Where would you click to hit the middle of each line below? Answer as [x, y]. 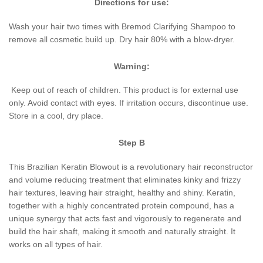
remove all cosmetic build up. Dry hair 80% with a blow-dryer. [122, 40]
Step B [131, 143]
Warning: [131, 66]
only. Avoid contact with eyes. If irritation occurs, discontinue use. [129, 103]
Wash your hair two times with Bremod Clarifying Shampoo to [122, 27]
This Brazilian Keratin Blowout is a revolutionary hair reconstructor [131, 166]
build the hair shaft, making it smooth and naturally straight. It [122, 231]
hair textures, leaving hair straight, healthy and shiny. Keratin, [122, 192]
